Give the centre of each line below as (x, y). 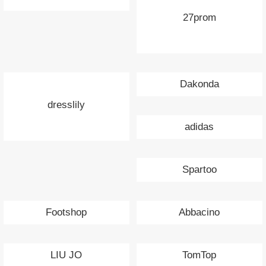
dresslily (66, 105)
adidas (199, 127)
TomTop (199, 255)
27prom (199, 18)
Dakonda (199, 84)
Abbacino (199, 213)
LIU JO (66, 255)
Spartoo (199, 170)
